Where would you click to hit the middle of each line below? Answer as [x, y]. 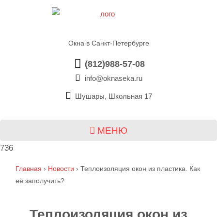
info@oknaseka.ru [113, 78]
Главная [29, 168]
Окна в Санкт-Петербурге [108, 43]
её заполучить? [40, 180]
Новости [61, 168]
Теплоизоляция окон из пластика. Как [140, 168]
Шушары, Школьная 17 [114, 96]
